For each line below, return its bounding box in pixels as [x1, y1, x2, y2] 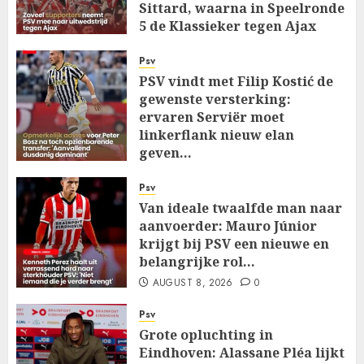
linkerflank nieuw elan [139, 126, 294, 145]
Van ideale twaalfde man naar [139, 199, 342, 218]
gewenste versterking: [139, 90, 291, 109]
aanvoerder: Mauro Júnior [139, 217, 317, 236]
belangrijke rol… [139, 253, 255, 271]
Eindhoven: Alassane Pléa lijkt [139, 344, 344, 362]
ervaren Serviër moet [139, 108, 284, 127]
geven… [139, 144, 192, 162]
